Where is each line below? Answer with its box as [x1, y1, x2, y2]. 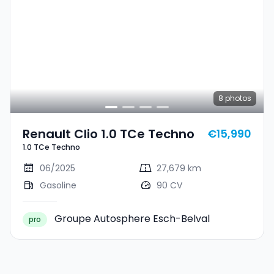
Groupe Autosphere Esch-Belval [54, 212, 210, 226]
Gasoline [40, 179, 76, 191]
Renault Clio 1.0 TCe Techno [23, 125, 194, 143]
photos [223, 93, 251, 103]
